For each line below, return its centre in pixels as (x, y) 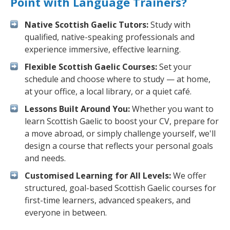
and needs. (45, 158)
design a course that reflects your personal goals (119, 146)
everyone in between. (66, 213)
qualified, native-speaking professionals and (110, 37)
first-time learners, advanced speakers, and (108, 200)
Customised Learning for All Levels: (98, 176)
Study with (169, 25)
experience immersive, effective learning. (103, 49)
